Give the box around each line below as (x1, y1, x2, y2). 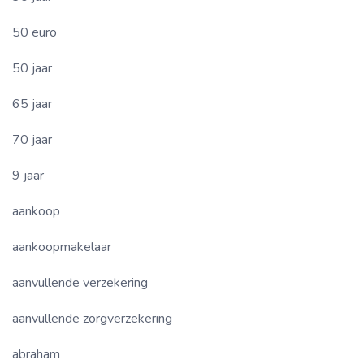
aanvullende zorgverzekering (12, 309, 172, 327)
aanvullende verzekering (12, 273, 148, 292)
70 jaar (12, 130, 52, 149)
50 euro (12, 23, 57, 41)
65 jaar (12, 94, 52, 113)
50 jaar (12, 58, 52, 77)
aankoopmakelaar (12, 237, 111, 256)
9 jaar (12, 166, 44, 184)
